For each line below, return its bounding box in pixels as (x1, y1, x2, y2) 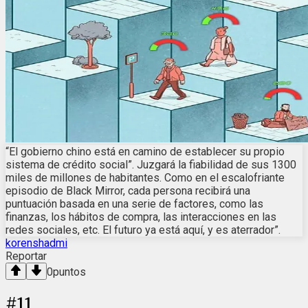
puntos (53, 265, 86, 278)
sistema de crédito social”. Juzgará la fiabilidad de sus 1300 (5, 157, 296, 171)
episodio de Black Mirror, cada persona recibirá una (5, 184, 250, 197)
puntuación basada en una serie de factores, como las (5, 197, 263, 210)
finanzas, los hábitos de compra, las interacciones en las (5, 210, 276, 223)
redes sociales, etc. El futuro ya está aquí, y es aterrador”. (5, 223, 280, 236)
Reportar (5, 249, 47, 263)
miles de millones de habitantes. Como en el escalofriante (5, 170, 285, 184)
